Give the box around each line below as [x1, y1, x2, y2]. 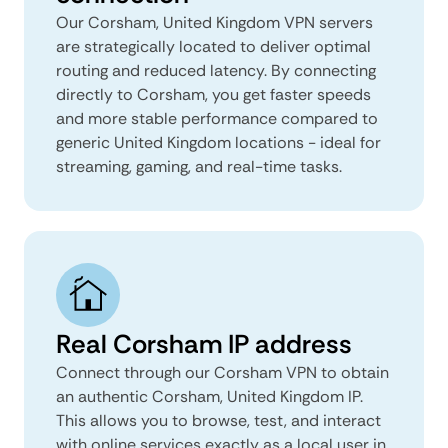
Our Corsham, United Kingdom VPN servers [56, 11, 373, 33]
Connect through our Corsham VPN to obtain [56, 361, 389, 383]
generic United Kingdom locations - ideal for [56, 131, 381, 153]
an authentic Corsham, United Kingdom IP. [56, 385, 363, 407]
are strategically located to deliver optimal [56, 35, 371, 57]
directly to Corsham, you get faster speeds [56, 83, 371, 105]
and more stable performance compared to [56, 107, 378, 129]
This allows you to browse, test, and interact [56, 409, 381, 431]
